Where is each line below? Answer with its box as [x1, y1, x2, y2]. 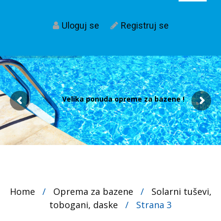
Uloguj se [61, 20, 99, 31]
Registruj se [120, 20, 169, 31]
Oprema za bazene [53, 185, 133, 198]
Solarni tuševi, [151, 185, 212, 198]
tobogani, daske [49, 199, 118, 211]
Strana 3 [136, 199, 172, 211]
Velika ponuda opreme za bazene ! [62, 94, 184, 104]
